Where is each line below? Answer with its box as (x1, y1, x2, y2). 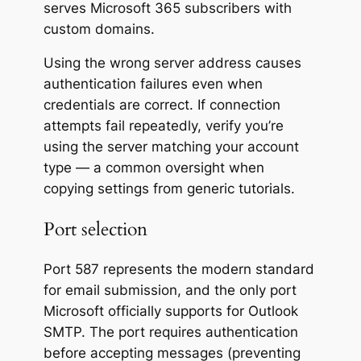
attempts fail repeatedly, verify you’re (43, 118, 284, 135)
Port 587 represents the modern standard (43, 260, 314, 277)
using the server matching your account (43, 139, 299, 156)
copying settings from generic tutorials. (43, 180, 295, 197)
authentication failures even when (43, 76, 263, 93)
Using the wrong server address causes (43, 55, 301, 72)
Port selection (43, 216, 147, 242)
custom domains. (43, 20, 155, 37)
